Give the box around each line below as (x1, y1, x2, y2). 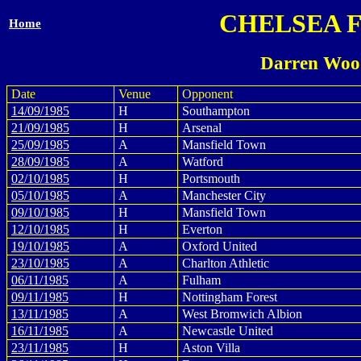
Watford (182, 155, 223, 168)
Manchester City (182, 189, 266, 202)
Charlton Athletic (182, 256, 269, 270)
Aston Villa (182, 341, 240, 355)
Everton (182, 222, 222, 236)
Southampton (182, 104, 250, 118)
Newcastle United (182, 324, 273, 338)
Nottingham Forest (182, 290, 277, 304)
